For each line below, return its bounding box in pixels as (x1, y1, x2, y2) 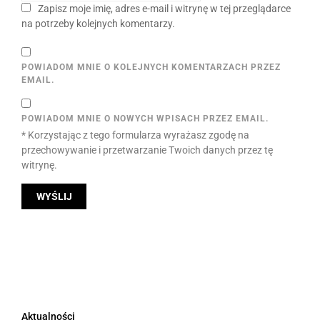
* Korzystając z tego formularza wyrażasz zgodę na (21, 129, 249, 141)
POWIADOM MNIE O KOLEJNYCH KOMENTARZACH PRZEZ (21, 62, 281, 73)
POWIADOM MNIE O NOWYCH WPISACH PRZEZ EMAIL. (21, 114, 269, 124)
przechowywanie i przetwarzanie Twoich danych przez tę (21, 144, 273, 156)
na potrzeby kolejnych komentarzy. (21, 18, 175, 30)
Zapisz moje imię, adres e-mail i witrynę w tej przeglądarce (38, 3, 291, 15)
